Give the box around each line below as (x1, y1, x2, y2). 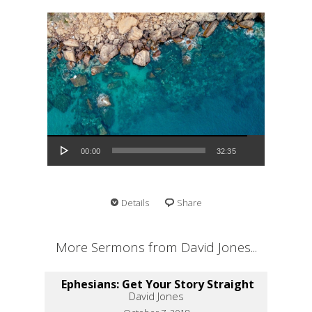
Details (120, 196, 149, 209)
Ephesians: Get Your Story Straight (61, 276, 254, 292)
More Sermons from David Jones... (55, 237, 257, 256)
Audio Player (47, 126, 83, 142)
